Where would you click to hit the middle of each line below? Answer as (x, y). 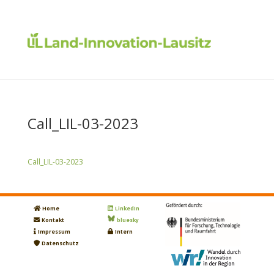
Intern (124, 232)
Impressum (54, 232)
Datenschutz (60, 243)
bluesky (128, 220)
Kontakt (53, 220)
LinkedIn (127, 209)
